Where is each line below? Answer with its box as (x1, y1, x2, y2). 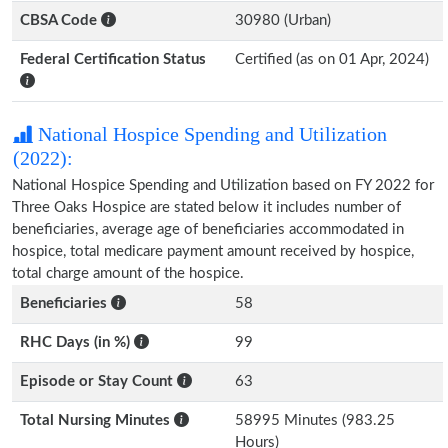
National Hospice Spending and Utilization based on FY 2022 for (12, 178, 434, 193)
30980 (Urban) (235, 13, 331, 28)
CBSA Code (20, 13, 101, 28)
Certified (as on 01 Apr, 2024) (235, 52, 429, 67)
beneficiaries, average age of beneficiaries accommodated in (12, 222, 404, 237)
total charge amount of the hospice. (12, 266, 244, 281)
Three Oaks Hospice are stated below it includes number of (12, 200, 401, 215)
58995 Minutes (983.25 (235, 413, 395, 428)
